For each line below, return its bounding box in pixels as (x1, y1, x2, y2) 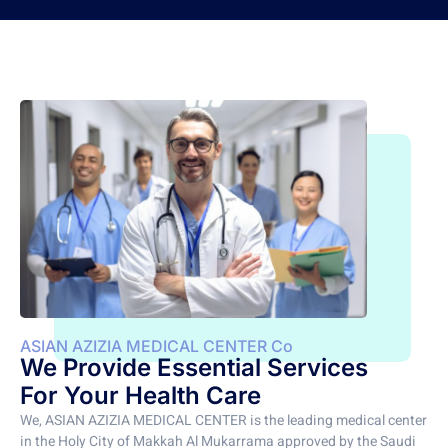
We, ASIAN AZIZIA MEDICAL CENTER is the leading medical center (20, 409, 427, 431)
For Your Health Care (20, 380, 261, 410)
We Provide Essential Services (20, 352, 368, 382)
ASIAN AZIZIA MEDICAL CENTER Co (20, 335, 293, 356)
